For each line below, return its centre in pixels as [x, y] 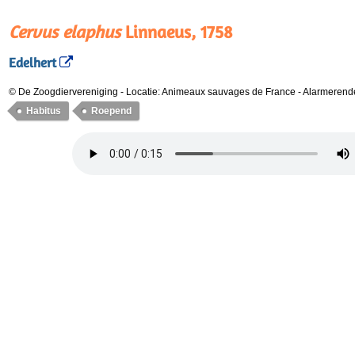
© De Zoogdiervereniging [63, 92]
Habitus [44, 111]
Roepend [111, 111]
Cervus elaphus [65, 32]
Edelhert [32, 63]
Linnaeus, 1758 [177, 32]
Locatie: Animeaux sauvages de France [212, 92]
